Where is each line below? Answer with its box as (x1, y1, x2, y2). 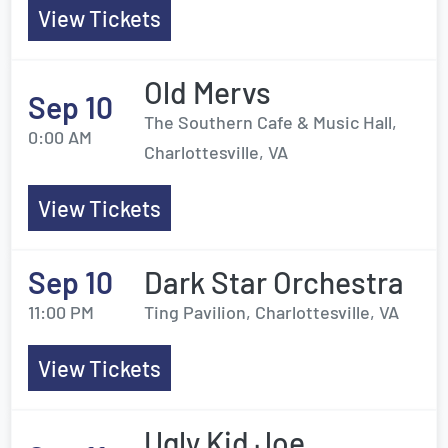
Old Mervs (144, 74, 271, 110)
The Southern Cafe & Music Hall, (144, 111, 397, 133)
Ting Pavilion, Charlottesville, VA (144, 301, 399, 323)
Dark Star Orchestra (144, 264, 404, 300)
